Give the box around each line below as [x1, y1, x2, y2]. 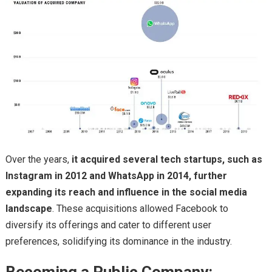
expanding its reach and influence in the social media [5, 186, 247, 199]
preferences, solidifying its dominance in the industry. [5, 236, 232, 248]
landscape [5, 203, 52, 215]
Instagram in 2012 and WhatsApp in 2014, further [5, 170, 227, 182]
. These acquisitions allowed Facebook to [52, 203, 228, 215]
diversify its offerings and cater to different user [5, 219, 211, 231]
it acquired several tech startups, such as [69, 154, 262, 166]
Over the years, [5, 154, 69, 166]
